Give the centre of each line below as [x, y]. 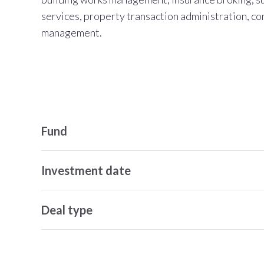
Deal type [67, 210]
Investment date [86, 170]
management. [72, 32]
